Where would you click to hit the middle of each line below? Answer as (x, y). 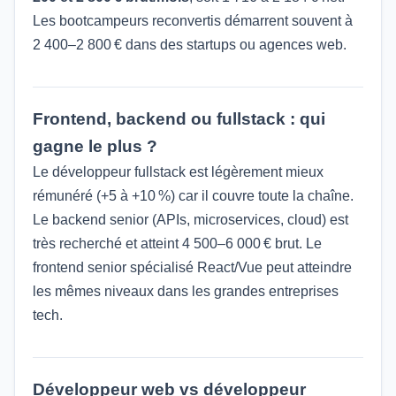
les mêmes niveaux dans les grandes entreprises (186, 291)
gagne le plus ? (95, 146)
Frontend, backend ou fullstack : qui (179, 119)
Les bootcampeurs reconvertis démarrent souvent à (193, 21)
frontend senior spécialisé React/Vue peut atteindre (192, 267)
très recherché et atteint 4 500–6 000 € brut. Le (177, 244)
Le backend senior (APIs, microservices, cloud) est (190, 220)
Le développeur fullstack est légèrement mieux (178, 172)
